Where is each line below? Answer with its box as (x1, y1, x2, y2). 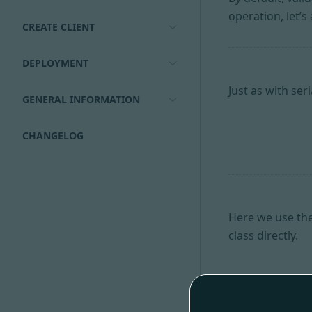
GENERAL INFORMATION (22, 93, 140, 106)
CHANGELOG (22, 129, 84, 142)
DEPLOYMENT (22, 56, 88, 70)
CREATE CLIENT (22, 20, 95, 33)
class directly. (228, 228, 298, 243)
